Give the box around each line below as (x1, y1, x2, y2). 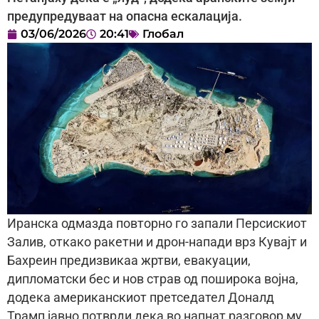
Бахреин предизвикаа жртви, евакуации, (7, 253, 251, 268)
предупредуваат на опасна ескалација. (7, 9, 242, 24)
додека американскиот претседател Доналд (7, 291, 274, 305)
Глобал (142, 27, 184, 41)
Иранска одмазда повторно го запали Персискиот (7, 216, 307, 231)
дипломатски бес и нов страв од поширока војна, (7, 272, 298, 287)
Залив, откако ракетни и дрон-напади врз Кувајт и (7, 235, 307, 250)
